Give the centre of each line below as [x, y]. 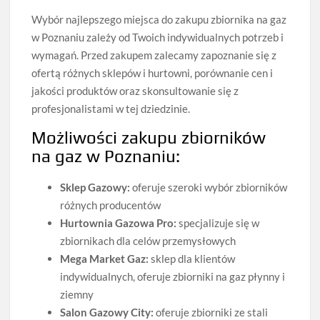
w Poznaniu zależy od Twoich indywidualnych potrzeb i [158, 37]
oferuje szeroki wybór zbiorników [209, 187]
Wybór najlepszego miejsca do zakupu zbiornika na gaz [159, 19]
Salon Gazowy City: [107, 312]
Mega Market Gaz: [105, 258]
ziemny [77, 294]
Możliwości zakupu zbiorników [149, 137]
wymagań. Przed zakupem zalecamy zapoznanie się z [154, 55]
